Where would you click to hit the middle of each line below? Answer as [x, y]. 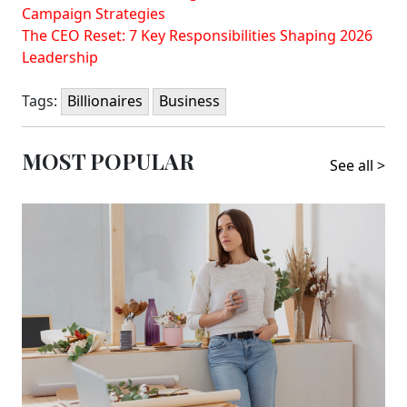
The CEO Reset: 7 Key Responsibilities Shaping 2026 [197, 35]
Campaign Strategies [94, 13]
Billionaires [105, 100]
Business [189, 100]
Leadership [60, 57]
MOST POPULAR [108, 161]
